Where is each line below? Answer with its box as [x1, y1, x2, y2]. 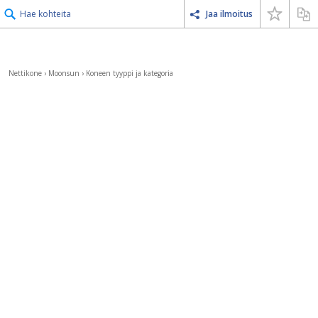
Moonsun [48, 68, 79, 78]
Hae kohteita [20, 8, 71, 20]
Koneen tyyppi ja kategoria [86, 68, 173, 78]
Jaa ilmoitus [206, 8, 253, 20]
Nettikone [9, 68, 42, 78]
